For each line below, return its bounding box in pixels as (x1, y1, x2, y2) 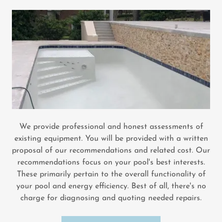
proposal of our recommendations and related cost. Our (12, 147, 210, 155)
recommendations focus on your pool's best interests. (17, 159, 205, 166)
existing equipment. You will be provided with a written (14, 135, 208, 143)
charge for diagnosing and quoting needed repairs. (20, 194, 202, 202)
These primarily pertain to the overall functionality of (16, 170, 206, 178)
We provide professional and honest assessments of (19, 123, 203, 131)
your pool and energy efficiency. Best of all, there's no (16, 182, 206, 190)
